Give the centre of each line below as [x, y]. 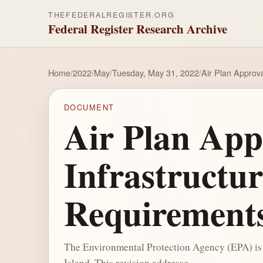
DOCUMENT [89, 107]
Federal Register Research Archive [138, 29]
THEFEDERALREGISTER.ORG [112, 15]
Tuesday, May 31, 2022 [156, 73]
